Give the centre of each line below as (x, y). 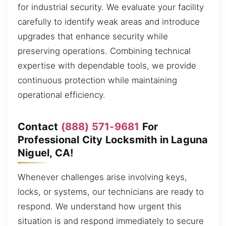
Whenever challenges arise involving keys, (102, 177)
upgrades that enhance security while (93, 36)
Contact (39, 126)
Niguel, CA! (46, 153)
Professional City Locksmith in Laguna (113, 139)
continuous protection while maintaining (97, 80)
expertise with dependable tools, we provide (107, 65)
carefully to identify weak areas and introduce (109, 21)
